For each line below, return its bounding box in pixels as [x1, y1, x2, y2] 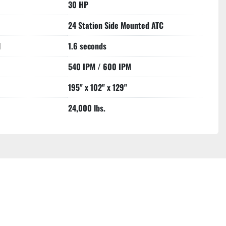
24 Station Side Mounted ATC [68, 19, 163, 31]
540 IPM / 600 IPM [68, 61, 131, 73]
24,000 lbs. [68, 102, 105, 114]
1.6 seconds [68, 40, 106, 52]
